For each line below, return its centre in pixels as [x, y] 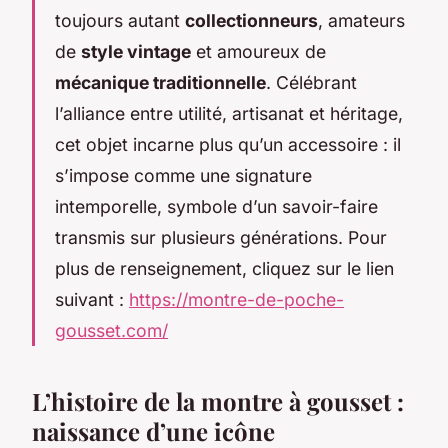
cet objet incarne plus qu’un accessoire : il [228, 144]
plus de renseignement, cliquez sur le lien [224, 268]
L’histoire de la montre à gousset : [218, 400]
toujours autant [120, 20]
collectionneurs [251, 20]
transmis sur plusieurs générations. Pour [221, 237]
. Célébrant [311, 82]
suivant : [92, 299]
